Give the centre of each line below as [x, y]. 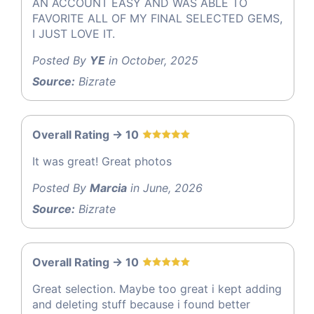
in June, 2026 [165, 187]
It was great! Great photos [102, 161]
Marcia [108, 187]
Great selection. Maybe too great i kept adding [157, 288]
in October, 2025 [152, 60]
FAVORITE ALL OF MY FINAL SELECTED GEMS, [157, 18]
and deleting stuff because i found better [141, 304]
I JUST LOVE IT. [74, 33]
